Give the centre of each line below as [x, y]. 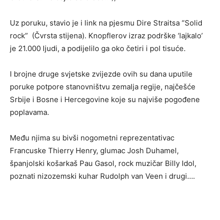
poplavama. [29, 112]
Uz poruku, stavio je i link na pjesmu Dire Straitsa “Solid [106, 23]
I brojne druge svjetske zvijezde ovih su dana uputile [101, 74]
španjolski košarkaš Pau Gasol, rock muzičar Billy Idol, [103, 163]
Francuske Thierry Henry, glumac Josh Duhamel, [94, 151]
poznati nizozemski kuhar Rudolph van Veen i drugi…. [102, 176]
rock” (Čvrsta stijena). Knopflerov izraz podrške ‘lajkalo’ [106, 36]
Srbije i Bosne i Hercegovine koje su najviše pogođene [105, 99]
